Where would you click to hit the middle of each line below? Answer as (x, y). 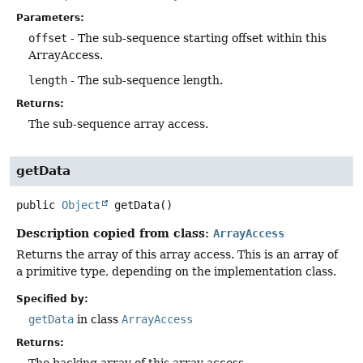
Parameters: (50, 18)
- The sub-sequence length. (145, 81)
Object (81, 205)
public (36, 205)
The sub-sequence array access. (118, 124)
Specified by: (52, 299)
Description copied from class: (115, 233)
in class (98, 319)
